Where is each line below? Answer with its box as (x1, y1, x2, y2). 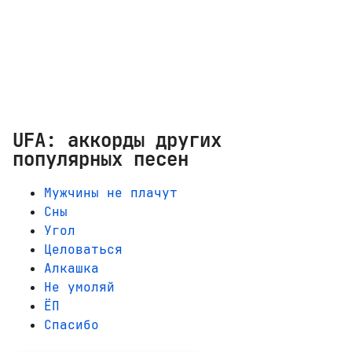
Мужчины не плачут (44, 185, 178, 202)
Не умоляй (44, 279, 115, 296)
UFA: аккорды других (13, 127, 222, 153)
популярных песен (13, 146, 189, 172)
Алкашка (44, 260, 99, 277)
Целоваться (44, 241, 123, 258)
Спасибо (44, 317, 99, 334)
